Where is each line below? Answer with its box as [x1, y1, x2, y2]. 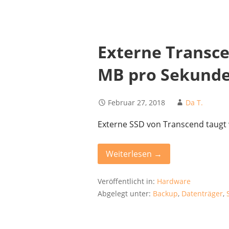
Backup [153, 188, 178, 198]
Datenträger [181, 188, 223, 198]
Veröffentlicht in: [98, 176, 157, 186]
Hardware [157, 176, 191, 186]
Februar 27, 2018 [108, 97, 166, 107]
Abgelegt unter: [98, 188, 153, 198]
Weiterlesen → [106, 148, 163, 159]
